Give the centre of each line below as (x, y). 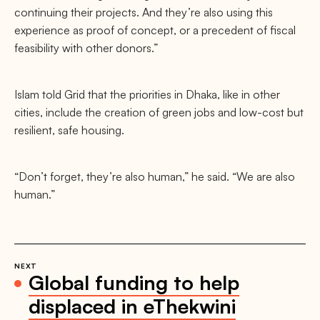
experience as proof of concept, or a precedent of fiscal (155, 30)
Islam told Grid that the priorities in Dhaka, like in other (147, 94)
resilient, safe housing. (69, 130)
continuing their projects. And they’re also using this (144, 12)
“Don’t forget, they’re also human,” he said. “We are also (155, 176)
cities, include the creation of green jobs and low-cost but (159, 112)
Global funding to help (134, 282)
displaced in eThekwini (132, 306)
